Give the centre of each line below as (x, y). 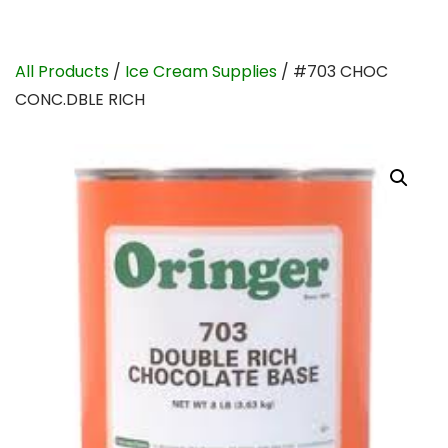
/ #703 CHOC (332, 71)
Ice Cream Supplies (201, 71)
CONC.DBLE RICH (80, 99)
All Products (62, 71)
